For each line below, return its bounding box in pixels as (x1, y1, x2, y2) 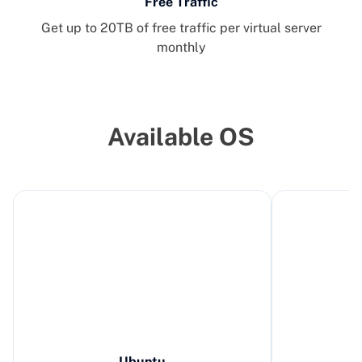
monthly (156, 40, 206, 55)
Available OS (107, 122, 255, 151)
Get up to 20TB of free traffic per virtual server (40, 20, 322, 36)
